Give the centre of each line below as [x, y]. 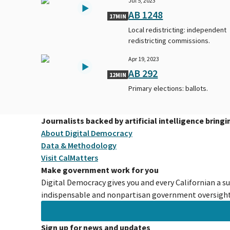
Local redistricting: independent [178, 30]
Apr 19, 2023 [144, 59]
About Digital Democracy [87, 133]
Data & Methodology [79, 145]
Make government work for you [100, 170]
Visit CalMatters [70, 157]
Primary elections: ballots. [168, 88]
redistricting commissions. [169, 40]
